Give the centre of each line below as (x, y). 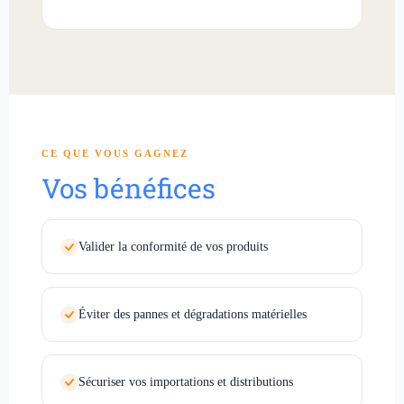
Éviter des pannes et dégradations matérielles (193, 314)
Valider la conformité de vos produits (173, 246)
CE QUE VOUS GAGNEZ (115, 153)
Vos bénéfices (129, 188)
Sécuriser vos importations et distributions (186, 381)
